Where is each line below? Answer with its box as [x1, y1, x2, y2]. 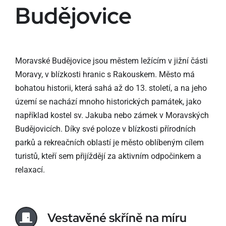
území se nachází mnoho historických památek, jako [15, 97, 201, 106]
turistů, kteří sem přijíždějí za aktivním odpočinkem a [15, 151, 201, 161]
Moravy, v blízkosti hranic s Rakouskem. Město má [15, 70, 195, 79]
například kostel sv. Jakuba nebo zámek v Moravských [15, 110, 209, 120]
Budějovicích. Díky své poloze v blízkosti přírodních [15, 124, 196, 134]
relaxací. [15, 165, 45, 175]
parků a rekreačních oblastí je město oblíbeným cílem [15, 138, 204, 147]
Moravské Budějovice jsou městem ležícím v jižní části [15, 56, 208, 66]
